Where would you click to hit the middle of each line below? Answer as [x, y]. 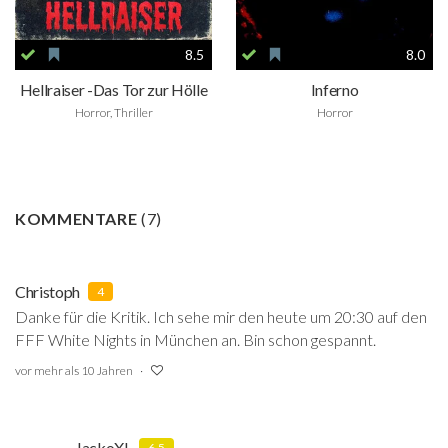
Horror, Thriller [113, 112]
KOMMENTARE [78, 218]
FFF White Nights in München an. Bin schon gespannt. [195, 339]
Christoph [48, 291]
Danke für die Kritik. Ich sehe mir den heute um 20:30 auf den [221, 316]
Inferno [334, 89]
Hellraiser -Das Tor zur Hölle [113, 89]
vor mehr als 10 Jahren [74, 370]
